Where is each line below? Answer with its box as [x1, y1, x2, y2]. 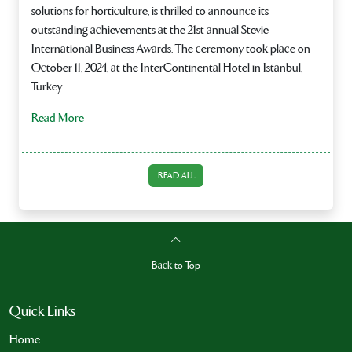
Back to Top [152, 259, 200, 273]
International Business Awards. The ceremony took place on [31, 41, 310, 56]
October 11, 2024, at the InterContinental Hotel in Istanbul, [31, 60, 302, 75]
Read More [31, 110, 84, 125]
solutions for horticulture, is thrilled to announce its [31, 3, 269, 18]
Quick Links [9, 303, 75, 321]
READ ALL [157, 170, 195, 181]
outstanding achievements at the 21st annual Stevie [31, 22, 269, 37]
